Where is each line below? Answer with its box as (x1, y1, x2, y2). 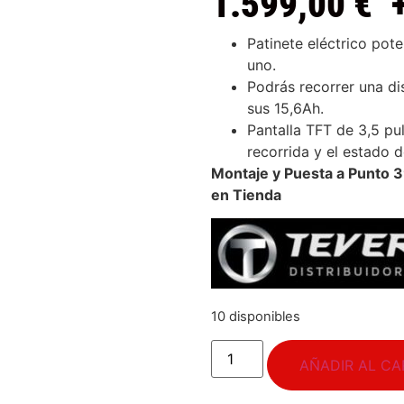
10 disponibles (211, 308, 300, 326)
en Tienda (211, 185, 281, 204)
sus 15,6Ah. (247, 98, 324, 117)
